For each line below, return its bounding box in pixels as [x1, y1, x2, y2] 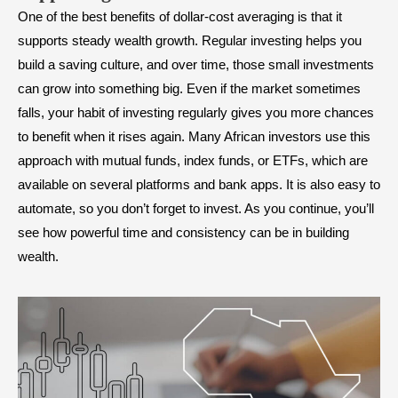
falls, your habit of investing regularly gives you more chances [18, 105, 374, 121]
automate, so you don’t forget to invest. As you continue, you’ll [18, 201, 374, 217]
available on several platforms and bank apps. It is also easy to [18, 177, 380, 193]
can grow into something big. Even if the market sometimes [18, 81, 361, 97]
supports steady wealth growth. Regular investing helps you [18, 33, 362, 49]
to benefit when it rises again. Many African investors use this [18, 129, 370, 145]
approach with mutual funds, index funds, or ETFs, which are [18, 153, 368, 169]
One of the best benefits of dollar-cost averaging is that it [18, 9, 342, 25]
